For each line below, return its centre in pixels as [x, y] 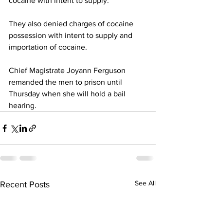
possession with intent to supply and [72, 35]
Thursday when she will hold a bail [68, 94]
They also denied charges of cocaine [72, 24]
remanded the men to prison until [66, 82]
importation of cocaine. [48, 47]
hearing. [23, 105]
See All [145, 183]
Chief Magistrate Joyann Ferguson [68, 70]
